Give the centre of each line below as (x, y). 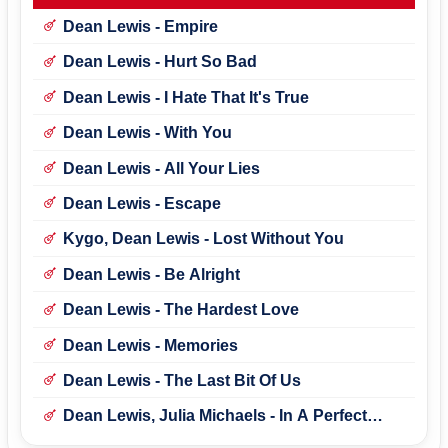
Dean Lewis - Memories (150, 345)
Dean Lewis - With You (147, 133)
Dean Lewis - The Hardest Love (180, 310)
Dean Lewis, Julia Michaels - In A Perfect (214, 416)
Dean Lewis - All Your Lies (161, 168)
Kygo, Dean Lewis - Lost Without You (203, 239)
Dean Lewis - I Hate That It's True (185, 97)
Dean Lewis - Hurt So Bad (159, 62)
